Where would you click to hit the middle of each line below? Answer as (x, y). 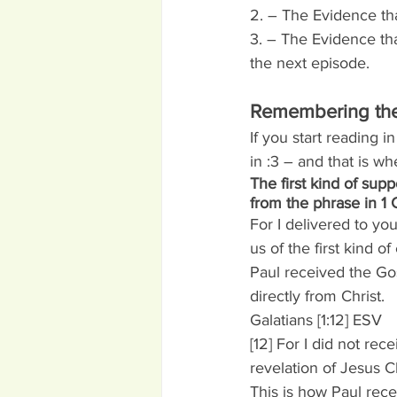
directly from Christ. (317, 296)
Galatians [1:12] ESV (316, 320)
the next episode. (310, 63)
